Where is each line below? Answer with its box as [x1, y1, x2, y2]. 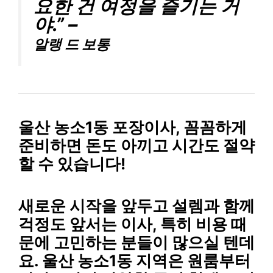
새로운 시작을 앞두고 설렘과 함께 [18, 196, 255, 215]
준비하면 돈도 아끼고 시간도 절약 [18, 136, 255, 155]
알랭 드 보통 [34, 35, 110, 53]
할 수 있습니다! [18, 154, 126, 174]
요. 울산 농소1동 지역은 [18, 250, 187, 270]
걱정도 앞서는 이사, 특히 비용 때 [18, 214, 247, 233]
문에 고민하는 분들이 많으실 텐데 [18, 232, 255, 252]
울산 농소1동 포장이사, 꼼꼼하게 [18, 118, 247, 137]
